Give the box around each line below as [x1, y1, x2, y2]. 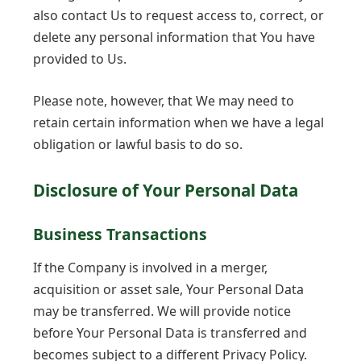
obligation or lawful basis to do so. [33, 135, 243, 153]
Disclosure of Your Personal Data [33, 178, 298, 201]
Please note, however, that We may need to [33, 91, 294, 110]
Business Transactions [33, 222, 207, 245]
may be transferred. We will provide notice [33, 302, 291, 321]
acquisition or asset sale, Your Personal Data [33, 280, 304, 299]
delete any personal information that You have [33, 28, 315, 47]
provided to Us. [33, 50, 127, 68]
